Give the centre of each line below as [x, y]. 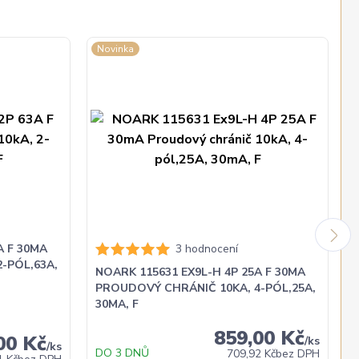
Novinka [115, 49]
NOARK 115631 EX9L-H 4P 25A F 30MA [200, 272]
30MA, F [117, 305]
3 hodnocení [206, 249]
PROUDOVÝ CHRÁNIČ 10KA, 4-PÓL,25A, [205, 288]
